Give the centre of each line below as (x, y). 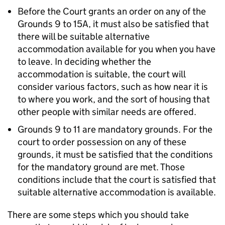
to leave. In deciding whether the (84, 62)
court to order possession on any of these (102, 142)
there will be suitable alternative (84, 36)
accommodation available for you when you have (117, 49)
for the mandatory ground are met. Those (101, 167)
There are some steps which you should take (98, 215)
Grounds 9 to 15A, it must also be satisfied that (113, 24)
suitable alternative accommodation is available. (117, 192)
